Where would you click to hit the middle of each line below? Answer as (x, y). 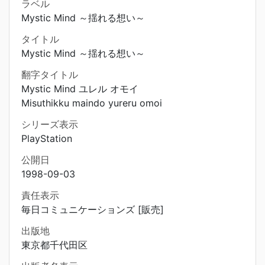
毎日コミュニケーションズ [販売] (93, 209)
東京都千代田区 (54, 245)
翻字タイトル (50, 75)
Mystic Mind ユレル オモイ (80, 89)
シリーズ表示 (50, 124)
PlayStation (47, 138)
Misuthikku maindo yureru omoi (92, 103)
